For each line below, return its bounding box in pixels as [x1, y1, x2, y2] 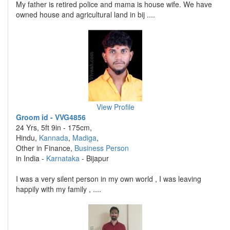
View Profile [96, 102, 135, 112]
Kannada [39, 132, 68, 143]
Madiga [72, 132, 97, 143]
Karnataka [46, 153, 80, 163]
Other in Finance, [16, 143, 74, 153]
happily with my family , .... [16, 184, 101, 194]
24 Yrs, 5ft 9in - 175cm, [16, 122, 92, 132]
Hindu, [16, 132, 39, 143]
